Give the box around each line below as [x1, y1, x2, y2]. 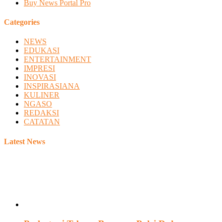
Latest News [4, 137, 45, 146]
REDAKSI [24, 109, 59, 117]
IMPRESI [24, 64, 55, 73]
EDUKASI [24, 46, 59, 55]
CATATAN [24, 117, 60, 126]
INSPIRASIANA [24, 82, 80, 91]
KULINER [24, 91, 59, 100]
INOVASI [24, 73, 56, 82]
